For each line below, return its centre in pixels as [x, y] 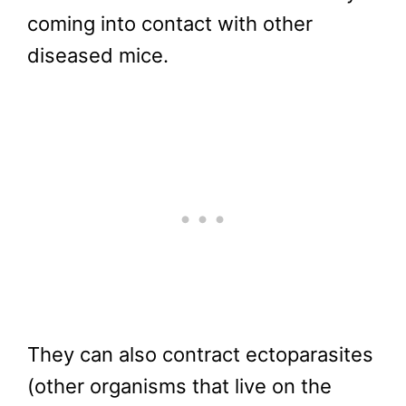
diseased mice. [98, 55]
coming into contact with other [170, 23]
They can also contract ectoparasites [200, 355]
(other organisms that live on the [179, 387]
